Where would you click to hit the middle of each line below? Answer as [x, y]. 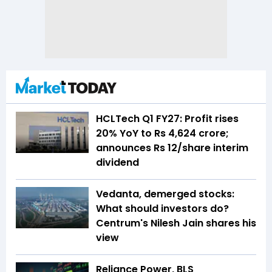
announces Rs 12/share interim [172, 148]
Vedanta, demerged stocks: [165, 194]
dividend [117, 163]
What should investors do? [162, 209]
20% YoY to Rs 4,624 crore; [162, 134]
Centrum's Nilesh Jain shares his [176, 223]
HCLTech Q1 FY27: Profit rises [167, 119]
